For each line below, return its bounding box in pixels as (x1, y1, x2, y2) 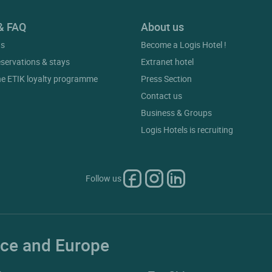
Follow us (85, 172, 121, 185)
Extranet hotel (140, 56, 194, 68)
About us (140, 19, 184, 35)
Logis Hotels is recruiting (140, 124, 233, 136)
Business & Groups (140, 107, 212, 119)
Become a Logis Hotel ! (140, 39, 226, 51)
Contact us (140, 90, 182, 102)
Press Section (140, 73, 192, 85)
